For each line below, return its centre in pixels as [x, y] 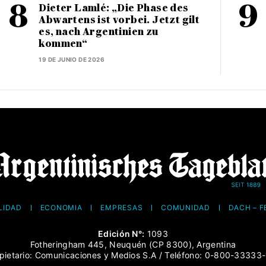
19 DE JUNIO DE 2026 [72, 59]
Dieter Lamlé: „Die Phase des [114, 8]
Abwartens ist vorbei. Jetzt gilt [119, 20]
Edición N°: [121, 233]
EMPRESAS [122, 207]
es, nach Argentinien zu [99, 31]
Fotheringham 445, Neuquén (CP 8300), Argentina [133, 244]
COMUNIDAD [186, 207]
